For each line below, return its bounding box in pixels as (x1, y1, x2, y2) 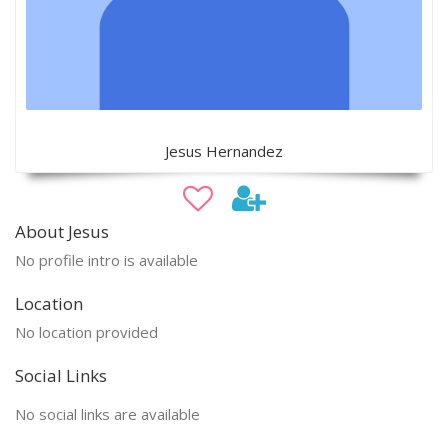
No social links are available (15, 403, 200, 424)
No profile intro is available (15, 249, 198, 270)
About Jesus (15, 219, 109, 243)
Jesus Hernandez (165, 140, 283, 161)
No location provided (15, 321, 158, 342)
